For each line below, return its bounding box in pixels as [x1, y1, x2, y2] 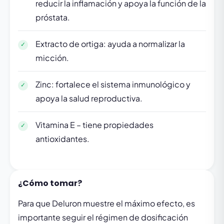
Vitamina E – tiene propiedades [35, 119, 153, 130]
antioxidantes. [35, 133, 89, 144]
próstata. [35, 12, 70, 22]
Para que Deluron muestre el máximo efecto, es [18, 198, 195, 208]
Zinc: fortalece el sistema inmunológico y [35, 79, 190, 89]
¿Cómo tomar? [18, 177, 82, 189]
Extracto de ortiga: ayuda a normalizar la [35, 38, 185, 49]
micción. [35, 52, 69, 63]
